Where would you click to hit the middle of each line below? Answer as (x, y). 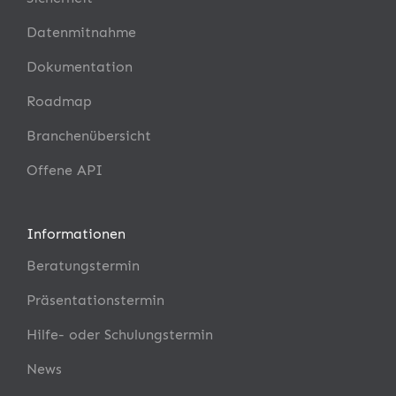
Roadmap (59, 101)
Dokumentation (80, 67)
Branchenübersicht (89, 136)
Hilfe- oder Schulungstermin (120, 335)
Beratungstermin (83, 266)
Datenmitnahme (81, 32)
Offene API (65, 170)
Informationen (76, 234)
